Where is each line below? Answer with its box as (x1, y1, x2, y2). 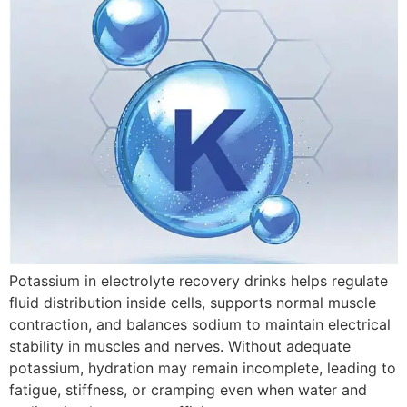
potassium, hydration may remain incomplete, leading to (9, 358, 396, 377)
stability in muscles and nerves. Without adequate (9, 336, 351, 355)
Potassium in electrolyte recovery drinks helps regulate (9, 271, 388, 290)
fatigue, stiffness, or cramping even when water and (9, 380, 367, 399)
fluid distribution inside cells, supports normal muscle (9, 293, 376, 312)
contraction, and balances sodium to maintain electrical (9, 314, 391, 333)
